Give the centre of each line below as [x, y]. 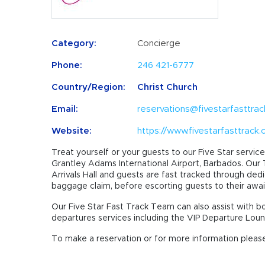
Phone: [67, 65]
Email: [65, 109]
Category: [74, 43]
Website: [72, 131]
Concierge [159, 43]
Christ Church [167, 87]
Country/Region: [88, 87]
